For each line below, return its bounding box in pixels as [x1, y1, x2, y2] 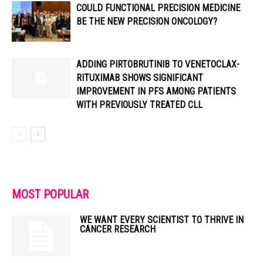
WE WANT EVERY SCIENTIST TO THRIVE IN [80, 214, 244, 225]
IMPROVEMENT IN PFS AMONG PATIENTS [76, 86, 236, 97]
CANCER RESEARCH [80, 224, 156, 235]
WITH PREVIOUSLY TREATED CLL [76, 99, 203, 110]
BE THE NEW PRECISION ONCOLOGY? [76, 16, 217, 27]
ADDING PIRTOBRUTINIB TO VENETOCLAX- [76, 59, 240, 70]
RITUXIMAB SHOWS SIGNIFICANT [76, 72, 203, 83]
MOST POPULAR [12, 187, 89, 201]
